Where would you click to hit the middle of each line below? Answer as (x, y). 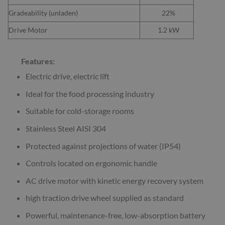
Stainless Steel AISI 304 (66, 129)
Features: (38, 61)
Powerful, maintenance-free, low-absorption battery (115, 215)
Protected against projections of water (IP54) (103, 146)
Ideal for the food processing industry (90, 93)
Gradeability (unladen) (43, 13)
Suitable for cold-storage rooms (80, 111)
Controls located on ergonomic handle (91, 163)
